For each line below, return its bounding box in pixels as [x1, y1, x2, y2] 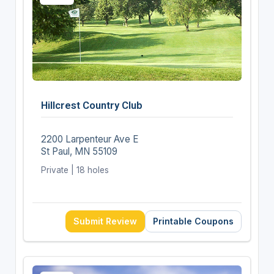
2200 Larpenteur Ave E [40, 133, 138, 145]
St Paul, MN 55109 [40, 145, 117, 157]
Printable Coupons [153, 215, 234, 226]
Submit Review [73, 215, 138, 226]
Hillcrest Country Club [40, 98, 143, 111]
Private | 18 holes [40, 165, 109, 175]
